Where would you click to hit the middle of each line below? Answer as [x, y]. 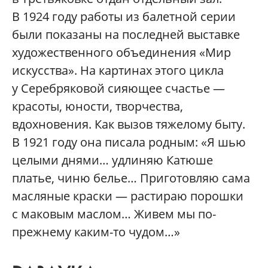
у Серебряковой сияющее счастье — [118, 89]
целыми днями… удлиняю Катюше [112, 160]
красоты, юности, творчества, [98, 106]
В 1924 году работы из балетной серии [124, 17]
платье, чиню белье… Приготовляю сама [131, 178]
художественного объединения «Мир [121, 53]
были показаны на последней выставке [126, 35]
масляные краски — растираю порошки [128, 196]
